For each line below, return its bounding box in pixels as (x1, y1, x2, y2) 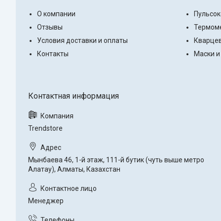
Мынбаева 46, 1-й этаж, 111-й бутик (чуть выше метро (28, 156, 204, 164)
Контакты (37, 50, 69, 58)
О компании (37, 10, 75, 18)
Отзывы (37, 23, 63, 32)
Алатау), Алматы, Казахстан (28, 165, 120, 174)
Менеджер (28, 197, 64, 205)
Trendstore (28, 124, 63, 133)
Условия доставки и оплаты (37, 37, 128, 45)
